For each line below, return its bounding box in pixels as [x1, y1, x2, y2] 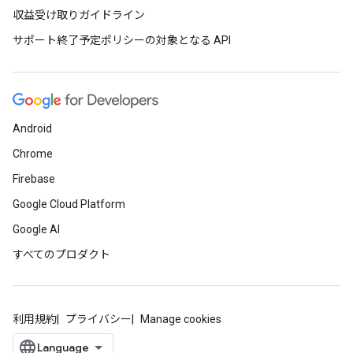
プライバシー [65, 313, 132, 325]
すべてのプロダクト [13, 248, 110, 261]
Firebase [13, 173, 55, 185]
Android [13, 122, 52, 135]
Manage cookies [140, 313, 221, 325]
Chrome [13, 147, 53, 160]
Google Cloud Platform [13, 198, 125, 210]
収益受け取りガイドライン [13, 9, 145, 21]
